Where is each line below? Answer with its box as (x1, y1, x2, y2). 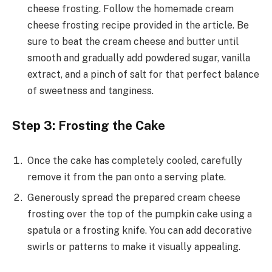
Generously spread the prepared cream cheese (27, 191, 240, 203)
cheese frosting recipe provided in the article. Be (27, 19, 249, 32)
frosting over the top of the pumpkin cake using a (27, 208, 252, 220)
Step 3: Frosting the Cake (12, 118, 165, 134)
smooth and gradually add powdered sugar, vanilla (27, 52, 250, 64)
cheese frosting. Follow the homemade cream (27, 3, 234, 15)
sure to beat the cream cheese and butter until (27, 36, 239, 48)
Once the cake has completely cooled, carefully (27, 154, 242, 166)
